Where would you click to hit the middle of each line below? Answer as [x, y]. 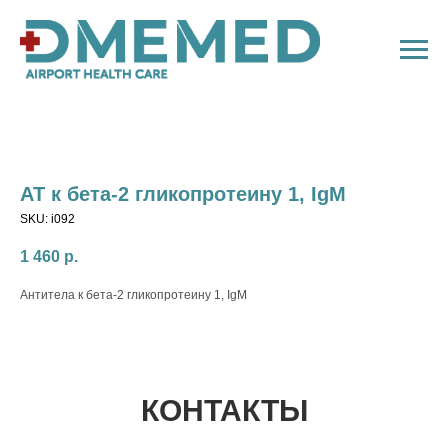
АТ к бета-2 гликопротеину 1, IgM [183, 194]
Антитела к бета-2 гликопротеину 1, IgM [133, 295]
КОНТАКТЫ [224, 410]
